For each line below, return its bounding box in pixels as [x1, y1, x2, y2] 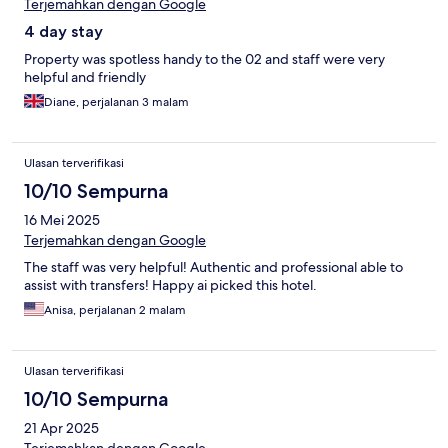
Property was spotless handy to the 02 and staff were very [24, 50, 385, 69]
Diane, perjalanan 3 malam [44, 94, 189, 111]
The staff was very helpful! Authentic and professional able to [24, 258, 403, 277]
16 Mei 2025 [24, 211, 100, 230]
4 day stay [24, 22, 103, 42]
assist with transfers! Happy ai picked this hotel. [24, 276, 317, 295]
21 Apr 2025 [24, 419, 99, 438]
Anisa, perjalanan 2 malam [44, 302, 186, 319]
